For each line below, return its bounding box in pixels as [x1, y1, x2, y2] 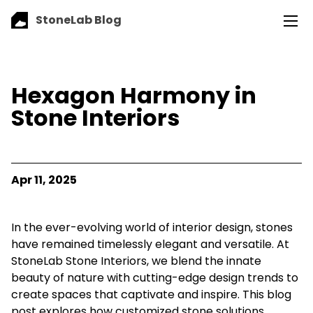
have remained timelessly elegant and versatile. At [11, 235, 289, 252]
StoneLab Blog [36, 11, 122, 28]
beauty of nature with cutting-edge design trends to [11, 269, 298, 286]
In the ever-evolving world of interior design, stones [11, 219, 293, 235]
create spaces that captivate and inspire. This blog [11, 286, 291, 303]
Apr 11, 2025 [11, 171, 77, 188]
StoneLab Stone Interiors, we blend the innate [11, 252, 261, 269]
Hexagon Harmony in [11, 79, 256, 111]
